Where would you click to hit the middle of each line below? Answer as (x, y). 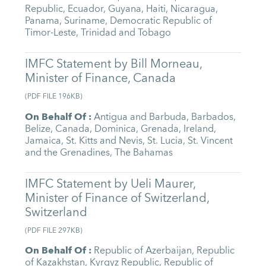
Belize (38, 129)
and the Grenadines (68, 152)
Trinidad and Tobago (126, 32)
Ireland (199, 129)
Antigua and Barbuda (140, 117)
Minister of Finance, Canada (101, 78)
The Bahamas (144, 152)
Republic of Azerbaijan (143, 251)
